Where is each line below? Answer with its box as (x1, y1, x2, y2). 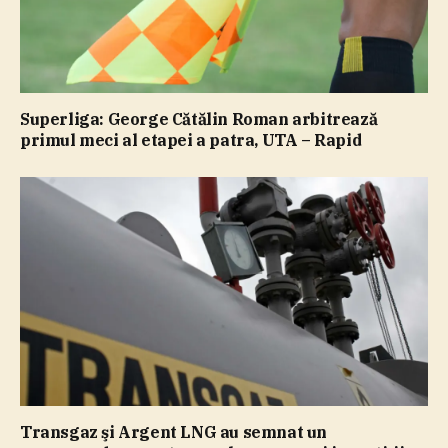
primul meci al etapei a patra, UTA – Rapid (20, 129, 362, 150)
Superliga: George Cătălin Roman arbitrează (20, 108, 378, 129)
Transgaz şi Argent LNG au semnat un (20, 422, 328, 443)
